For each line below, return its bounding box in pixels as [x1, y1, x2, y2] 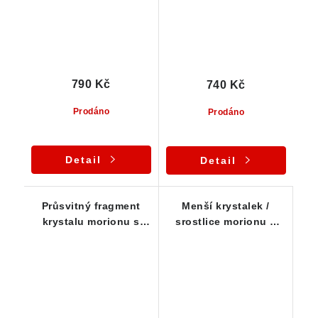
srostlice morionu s [175, 216, 276, 228]
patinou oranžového [38, 231, 143, 243]
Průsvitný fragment [41, 200, 141, 212]
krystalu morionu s [42, 216, 140, 228]
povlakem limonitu [177, 231, 273, 243]
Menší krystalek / [182, 200, 270, 212]
